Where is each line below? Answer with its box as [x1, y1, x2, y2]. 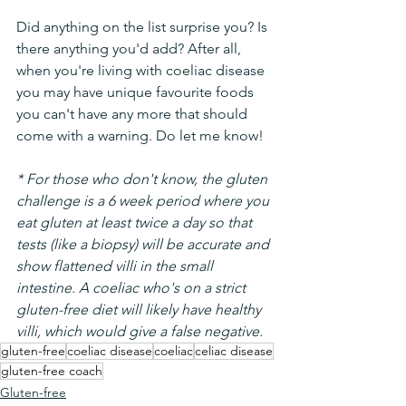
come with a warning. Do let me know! [16, 127, 264, 145]
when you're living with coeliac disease [16, 62, 268, 80]
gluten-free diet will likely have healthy [16, 301, 265, 319]
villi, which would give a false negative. [16, 323, 263, 341]
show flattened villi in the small [16, 257, 217, 275]
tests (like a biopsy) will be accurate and [16, 236, 273, 254]
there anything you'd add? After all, [16, 40, 245, 58]
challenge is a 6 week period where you [16, 192, 273, 210]
